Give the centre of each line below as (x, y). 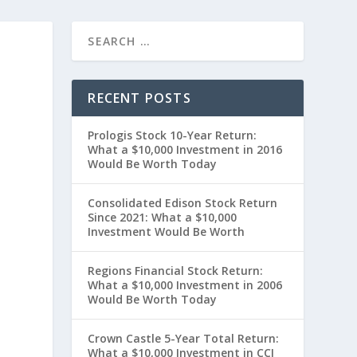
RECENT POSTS (139, 98)
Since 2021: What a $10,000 (163, 218)
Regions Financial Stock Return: (176, 271)
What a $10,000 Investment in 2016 (185, 150)
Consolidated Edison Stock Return (183, 203)
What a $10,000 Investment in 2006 (185, 285)
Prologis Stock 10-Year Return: (173, 135)
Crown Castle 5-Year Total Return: (184, 339)
